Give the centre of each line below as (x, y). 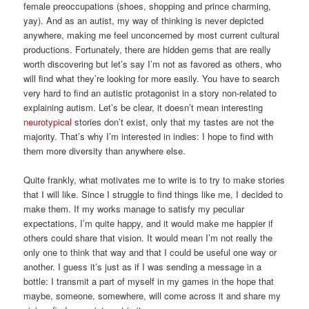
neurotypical (49, 122)
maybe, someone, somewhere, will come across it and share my (152, 296)
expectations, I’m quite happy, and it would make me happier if (149, 223)
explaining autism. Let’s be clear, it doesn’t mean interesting (143, 108)
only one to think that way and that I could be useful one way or (150, 252)
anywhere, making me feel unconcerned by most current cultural (152, 35)
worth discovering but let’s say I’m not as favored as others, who (153, 64)
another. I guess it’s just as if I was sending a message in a (143, 267)
